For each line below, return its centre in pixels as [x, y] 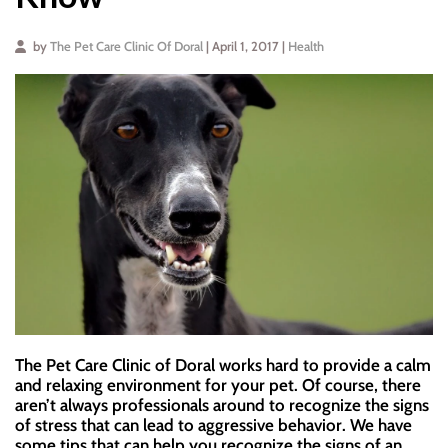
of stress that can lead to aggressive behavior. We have [213, 425]
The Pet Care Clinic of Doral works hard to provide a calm [223, 365]
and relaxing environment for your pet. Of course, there [218, 385]
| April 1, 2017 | [247, 46]
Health [306, 46]
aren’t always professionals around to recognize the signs [222, 405]
